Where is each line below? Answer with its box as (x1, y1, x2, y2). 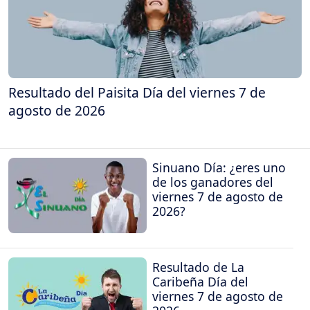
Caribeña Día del (152, 273, 248, 290)
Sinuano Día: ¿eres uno (152, 159, 286, 176)
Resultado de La (152, 258, 244, 275)
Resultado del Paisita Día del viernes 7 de (8, 83, 266, 102)
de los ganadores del (152, 174, 273, 191)
